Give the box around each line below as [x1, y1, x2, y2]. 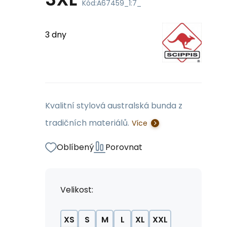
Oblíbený [57, 141, 94, 153]
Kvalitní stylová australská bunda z [45, 100, 182, 111]
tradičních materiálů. [45, 117, 129, 129]
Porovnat [105, 141, 142, 153]
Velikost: [60, 184, 93, 196]
